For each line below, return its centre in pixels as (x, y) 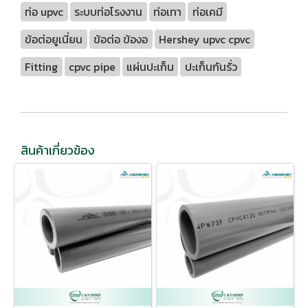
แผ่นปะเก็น (150, 67)
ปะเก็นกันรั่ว (211, 67)
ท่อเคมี (207, 12)
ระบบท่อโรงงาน (109, 12)
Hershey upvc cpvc (204, 40)
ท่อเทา (167, 12)
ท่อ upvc (44, 12)
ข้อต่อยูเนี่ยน (54, 40)
